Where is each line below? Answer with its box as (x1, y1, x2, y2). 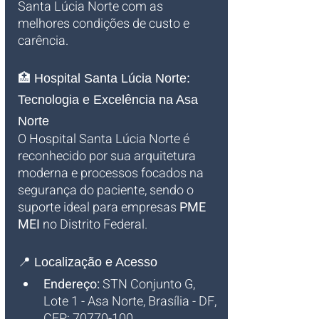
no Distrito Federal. (40, 215, 147, 234)
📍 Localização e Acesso (18, 255, 157, 269)
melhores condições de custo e (18, 14, 192, 33)
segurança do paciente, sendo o (18, 181, 197, 200)
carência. (18, 31, 68, 51)
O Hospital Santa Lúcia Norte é (18, 130, 192, 149)
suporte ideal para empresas (18, 198, 179, 217)
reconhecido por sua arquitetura (18, 147, 199, 166)
